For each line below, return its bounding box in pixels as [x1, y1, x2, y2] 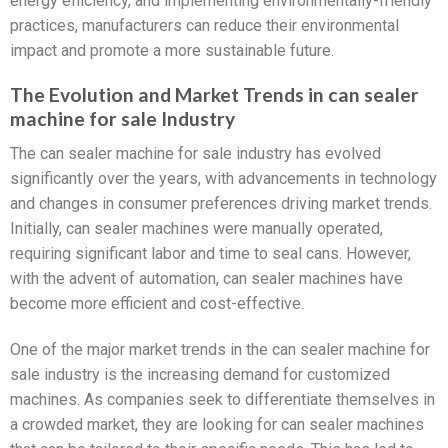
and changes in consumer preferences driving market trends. [10, 194, 432, 214]
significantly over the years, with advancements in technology [10, 169, 437, 189]
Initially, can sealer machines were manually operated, [10, 219, 383, 239]
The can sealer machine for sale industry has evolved [10, 144, 381, 164]
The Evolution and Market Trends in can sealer [10, 83, 419, 107]
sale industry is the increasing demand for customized [10, 364, 390, 384]
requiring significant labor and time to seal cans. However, [10, 244, 411, 264]
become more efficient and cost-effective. [10, 294, 304, 314]
